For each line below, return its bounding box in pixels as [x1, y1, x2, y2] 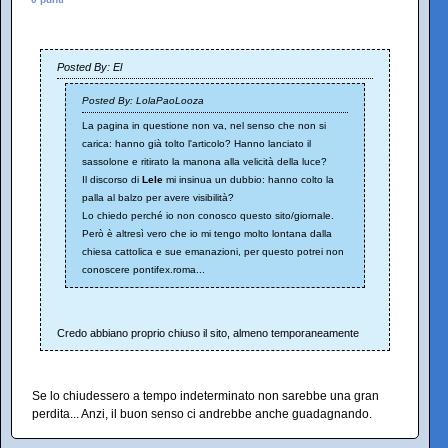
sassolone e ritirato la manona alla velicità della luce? [82, 156, 327, 168]
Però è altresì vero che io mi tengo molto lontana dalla [82, 228, 332, 240]
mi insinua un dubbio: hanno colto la [166, 174, 334, 186]
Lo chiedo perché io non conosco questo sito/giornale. [82, 210, 334, 222]
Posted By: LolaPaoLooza [82, 95, 204, 107]
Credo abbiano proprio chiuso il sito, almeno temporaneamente [57, 327, 359, 340]
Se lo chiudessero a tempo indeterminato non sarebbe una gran [32, 389, 379, 404]
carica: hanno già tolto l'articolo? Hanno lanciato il [82, 138, 311, 150]
